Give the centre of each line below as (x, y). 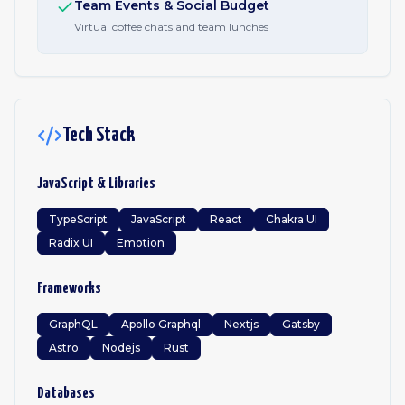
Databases (66, 394)
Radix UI (71, 243)
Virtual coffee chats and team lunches (171, 27)
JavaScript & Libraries (96, 184)
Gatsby (301, 324)
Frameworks (69, 289)
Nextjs (241, 324)
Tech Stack (99, 135)
